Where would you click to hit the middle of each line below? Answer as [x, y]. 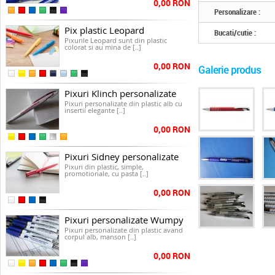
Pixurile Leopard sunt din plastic [116, 40]
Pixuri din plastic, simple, [104, 167]
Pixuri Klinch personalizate [120, 93]
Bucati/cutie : [235, 33]
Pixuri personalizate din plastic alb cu [123, 103]
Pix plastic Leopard [104, 30]
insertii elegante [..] [95, 110]
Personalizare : [237, 12]
